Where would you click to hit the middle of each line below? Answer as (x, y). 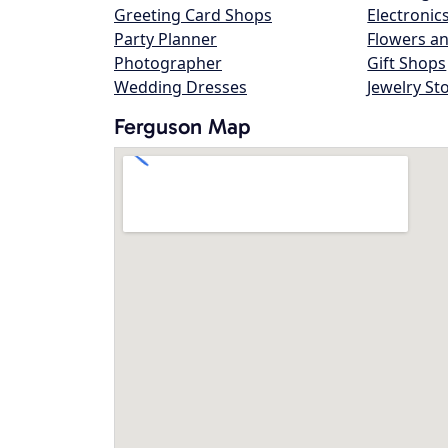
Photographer (168, 63)
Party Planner (165, 39)
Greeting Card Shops (193, 15)
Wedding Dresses (180, 87)
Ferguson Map (182, 126)
